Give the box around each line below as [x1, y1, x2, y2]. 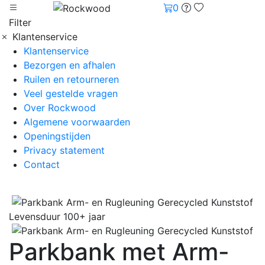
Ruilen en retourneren [24, 73, 119, 85]
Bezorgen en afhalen [24, 59, 115, 71]
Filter [9, 16, 31, 28]
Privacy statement [24, 144, 105, 156]
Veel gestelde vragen [24, 87, 118, 99]
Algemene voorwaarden [24, 115, 130, 128]
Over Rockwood [24, 101, 96, 114]
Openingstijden [24, 130, 91, 142]
